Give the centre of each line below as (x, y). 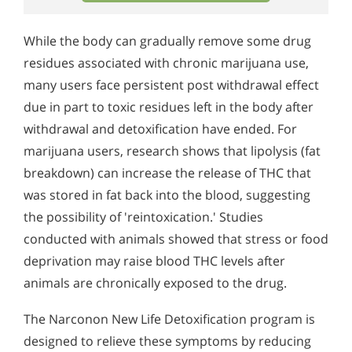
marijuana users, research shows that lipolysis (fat (172, 150)
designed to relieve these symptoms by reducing (167, 341)
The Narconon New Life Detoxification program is (169, 319)
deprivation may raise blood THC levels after (154, 260)
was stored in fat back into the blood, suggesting (167, 194)
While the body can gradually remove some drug (167, 40)
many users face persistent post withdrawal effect (171, 84)
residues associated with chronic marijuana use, (166, 62)
